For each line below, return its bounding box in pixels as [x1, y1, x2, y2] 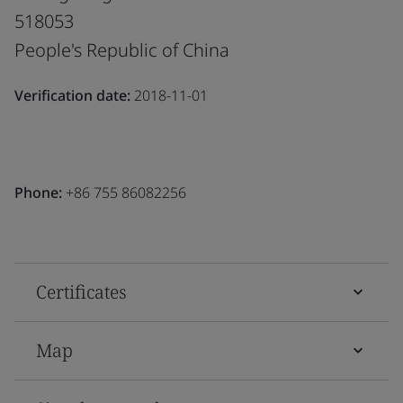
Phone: [14, 182, 62, 202]
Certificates [36, 279, 127, 304]
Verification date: [14, 85, 130, 105]
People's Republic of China [14, 37, 229, 62]
